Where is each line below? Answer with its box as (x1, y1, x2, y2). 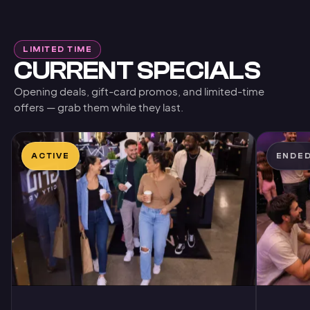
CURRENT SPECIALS (14, 56, 261, 85)
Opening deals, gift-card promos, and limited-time (14, 84, 264, 98)
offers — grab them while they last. (14, 100, 183, 113)
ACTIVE (31, 151, 70, 161)
